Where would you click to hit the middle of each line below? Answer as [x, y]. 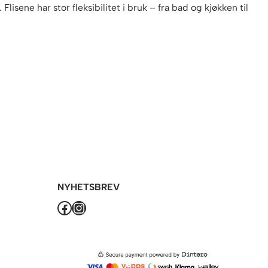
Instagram [78, 207]
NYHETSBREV [89, 187]
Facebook [61, 207]
